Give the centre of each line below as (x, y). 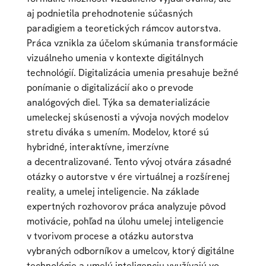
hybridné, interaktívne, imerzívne (98, 147)
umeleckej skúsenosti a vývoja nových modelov (127, 117)
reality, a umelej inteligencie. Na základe (113, 191)
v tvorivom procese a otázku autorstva (110, 236)
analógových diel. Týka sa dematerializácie (118, 102)
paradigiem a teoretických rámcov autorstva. (123, 28)
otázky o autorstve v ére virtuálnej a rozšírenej (128, 176)
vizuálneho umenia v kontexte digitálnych (115, 58)
